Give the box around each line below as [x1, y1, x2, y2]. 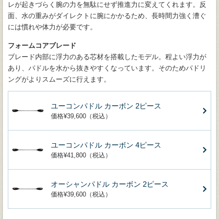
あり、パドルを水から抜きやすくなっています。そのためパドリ [8, 64, 206, 72]
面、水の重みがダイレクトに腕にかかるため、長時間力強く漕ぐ [8, 12, 206, 20]
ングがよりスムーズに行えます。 [8, 75, 110, 84]
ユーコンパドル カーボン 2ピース [51, 102, 161, 110]
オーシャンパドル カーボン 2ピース [51, 180, 169, 189]
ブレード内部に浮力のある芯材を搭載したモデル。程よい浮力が [8, 53, 206, 61]
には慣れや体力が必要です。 [8, 23, 97, 31]
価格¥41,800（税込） [51, 152, 111, 159]
